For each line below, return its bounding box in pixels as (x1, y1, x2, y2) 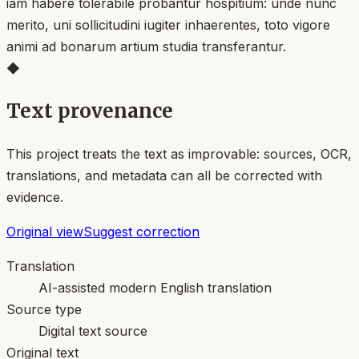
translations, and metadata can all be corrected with (6, 167, 322, 184)
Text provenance (6, 98, 173, 123)
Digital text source (38, 322, 147, 339)
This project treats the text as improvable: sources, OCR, (6, 145, 352, 162)
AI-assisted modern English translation (38, 279, 272, 296)
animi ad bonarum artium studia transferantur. (6, 38, 286, 54)
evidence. (6, 188, 63, 205)
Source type (6, 301, 82, 317)
